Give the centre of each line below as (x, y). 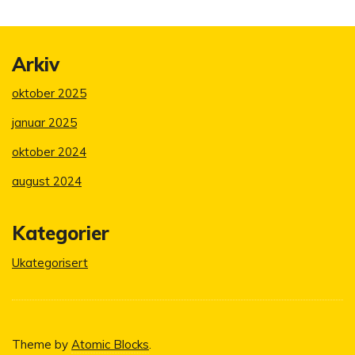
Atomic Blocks (110, 344)
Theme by (42, 344)
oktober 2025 (49, 94)
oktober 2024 (49, 152)
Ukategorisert (50, 262)
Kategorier (61, 233)
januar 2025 (44, 123)
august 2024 (47, 181)
